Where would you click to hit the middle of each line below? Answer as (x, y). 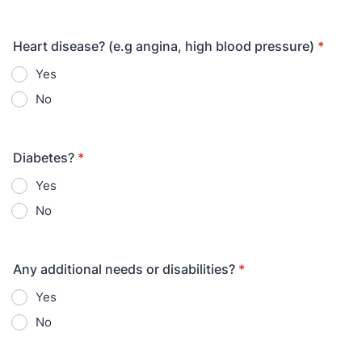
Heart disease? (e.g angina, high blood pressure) (164, 46)
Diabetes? (44, 158)
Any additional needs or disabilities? (124, 269)
